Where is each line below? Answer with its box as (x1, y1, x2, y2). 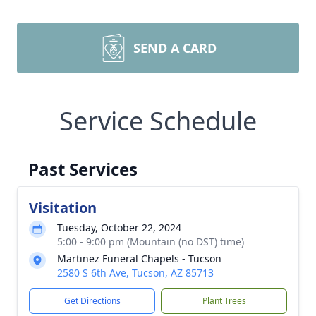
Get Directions (63, 295, 121, 307)
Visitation (29, 198, 97, 217)
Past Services (28, 157, 138, 181)
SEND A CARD (133, 39, 217, 56)
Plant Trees (202, 295, 246, 307)
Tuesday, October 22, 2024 (57, 221, 181, 234)
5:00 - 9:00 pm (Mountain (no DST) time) (57, 235, 244, 248)
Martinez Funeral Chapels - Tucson (57, 252, 221, 265)
